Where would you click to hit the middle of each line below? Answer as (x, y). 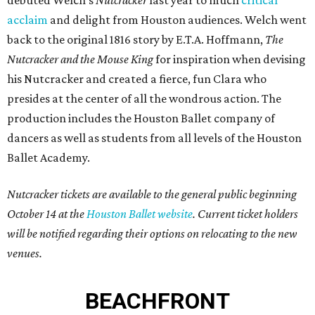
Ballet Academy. (49, 157)
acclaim (27, 20)
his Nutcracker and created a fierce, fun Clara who (137, 79)
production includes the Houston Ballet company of (141, 118)
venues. (25, 253)
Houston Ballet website (140, 214)
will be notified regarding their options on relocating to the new (152, 233)
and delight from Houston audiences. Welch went (177, 20)
